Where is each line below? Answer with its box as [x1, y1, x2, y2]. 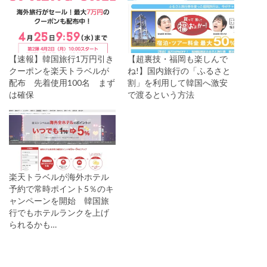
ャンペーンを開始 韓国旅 [9, 195, 109, 206]
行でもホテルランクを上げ [9, 207, 109, 218]
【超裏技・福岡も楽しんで [128, 54, 228, 64]
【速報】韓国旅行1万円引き [9, 54, 114, 64]
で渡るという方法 [128, 89, 194, 100]
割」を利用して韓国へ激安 [128, 77, 228, 88]
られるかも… [9, 219, 57, 229]
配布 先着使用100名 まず [9, 77, 115, 88]
